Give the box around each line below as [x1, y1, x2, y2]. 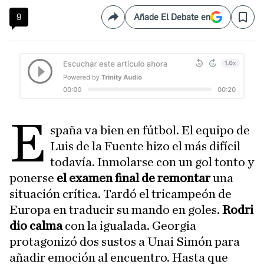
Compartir [112, 16, 154, 28]
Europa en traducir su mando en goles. [9, 203, 222, 217]
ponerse [9, 171, 57, 185]
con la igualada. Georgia [65, 219, 196, 233]
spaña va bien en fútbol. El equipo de [50, 124, 250, 137]
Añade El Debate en [134, 12, 210, 23]
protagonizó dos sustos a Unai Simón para [9, 235, 240, 249]
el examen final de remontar [57, 171, 213, 185]
